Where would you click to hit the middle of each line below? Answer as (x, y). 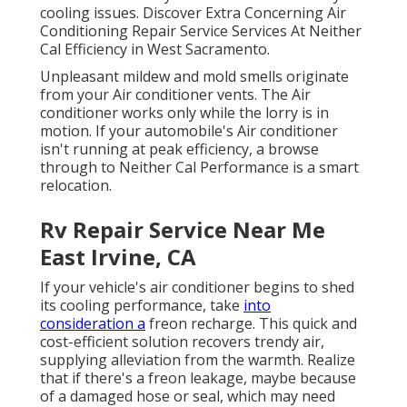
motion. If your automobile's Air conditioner (189, 131)
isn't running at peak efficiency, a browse (179, 149)
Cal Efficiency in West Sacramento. (155, 50)
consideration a (93, 324)
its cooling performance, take (142, 306)
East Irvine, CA (118, 257)
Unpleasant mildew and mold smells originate (194, 77)
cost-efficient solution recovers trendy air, (182, 342)
